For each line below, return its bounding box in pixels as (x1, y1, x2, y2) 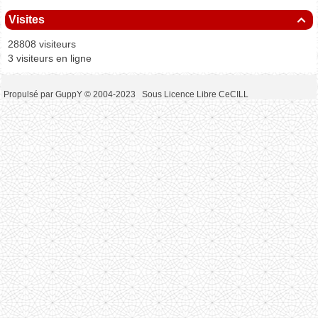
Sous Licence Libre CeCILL (141, 89, 251, 100)
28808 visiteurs (5, 38, 76, 50)
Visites (9, 13, 45, 26)
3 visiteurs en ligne (5, 53, 92, 65)
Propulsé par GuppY (3, 89, 84, 100)
